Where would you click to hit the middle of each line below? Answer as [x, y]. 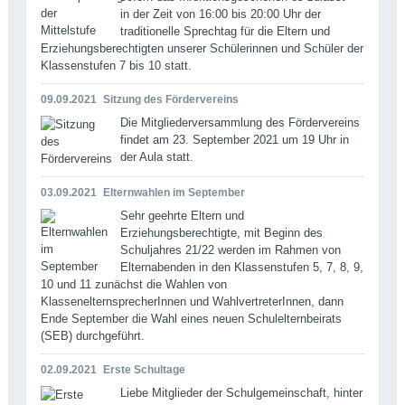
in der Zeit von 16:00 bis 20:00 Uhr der [220, 14]
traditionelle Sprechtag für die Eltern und [225, 31]
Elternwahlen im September [174, 192]
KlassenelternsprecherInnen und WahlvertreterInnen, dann [192, 301]
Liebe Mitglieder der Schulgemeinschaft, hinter [241, 392]
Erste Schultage [144, 369]
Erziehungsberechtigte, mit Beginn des [221, 232]
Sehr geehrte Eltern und [182, 215]
